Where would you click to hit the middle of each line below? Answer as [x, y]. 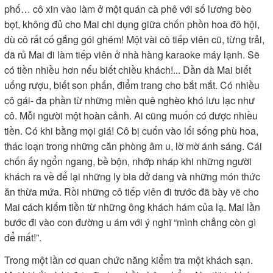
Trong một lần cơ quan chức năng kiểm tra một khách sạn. [129, 260]
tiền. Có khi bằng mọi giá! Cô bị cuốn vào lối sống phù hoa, [131, 131]
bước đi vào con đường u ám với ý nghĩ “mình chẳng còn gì [130, 222]
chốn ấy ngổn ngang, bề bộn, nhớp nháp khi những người [128, 161]
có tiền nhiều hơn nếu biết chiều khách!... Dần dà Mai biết [128, 70]
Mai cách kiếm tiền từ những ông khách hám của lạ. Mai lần [132, 207]
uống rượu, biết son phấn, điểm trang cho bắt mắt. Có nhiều [132, 85]
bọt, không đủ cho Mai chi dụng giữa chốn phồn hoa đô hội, [132, 24]
